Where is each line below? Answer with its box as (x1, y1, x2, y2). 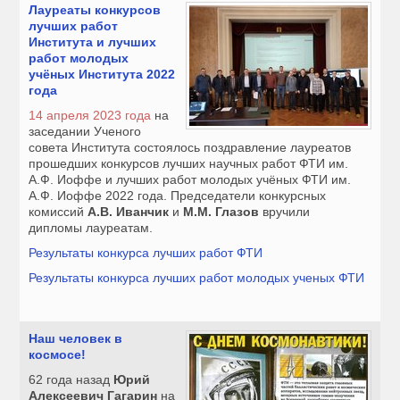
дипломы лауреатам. (29, 221, 154, 236)
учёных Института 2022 (29, 67, 176, 82)
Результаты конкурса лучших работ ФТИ (29, 246, 263, 261)
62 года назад (29, 372, 114, 387)
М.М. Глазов (183, 204, 260, 220)
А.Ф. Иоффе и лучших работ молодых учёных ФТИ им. (29, 172, 352, 187)
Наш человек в (29, 331, 123, 346)
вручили (259, 204, 311, 220)
